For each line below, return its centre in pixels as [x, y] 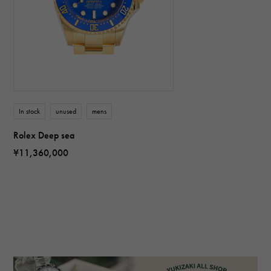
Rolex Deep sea [44, 135]
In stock [30, 111]
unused [66, 111]
